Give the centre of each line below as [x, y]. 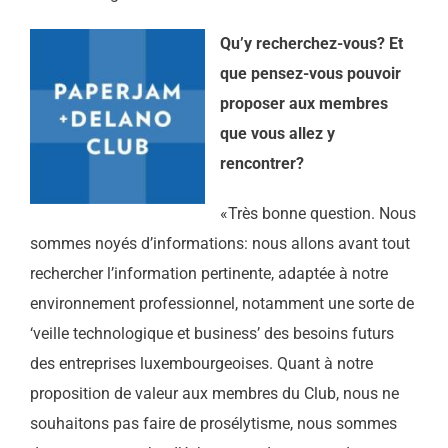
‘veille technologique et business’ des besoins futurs [211, 333]
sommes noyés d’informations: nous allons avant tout [219, 243]
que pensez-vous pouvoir [310, 73]
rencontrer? [261, 163]
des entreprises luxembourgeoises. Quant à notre [201, 363]
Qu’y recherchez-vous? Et [311, 43]
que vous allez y [277, 133]
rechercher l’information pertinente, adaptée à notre [208, 273]
